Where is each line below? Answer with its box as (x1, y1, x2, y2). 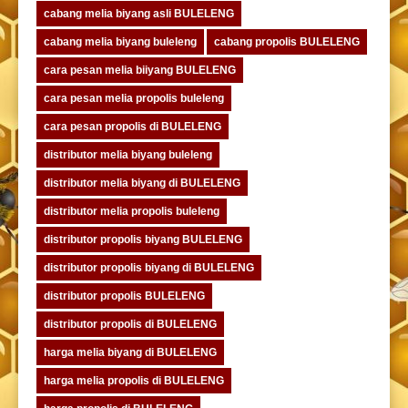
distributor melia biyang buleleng (44, 148, 212, 161)
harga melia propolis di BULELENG (44, 373, 224, 387)
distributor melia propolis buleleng (44, 204, 219, 218)
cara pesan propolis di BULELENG (44, 119, 221, 133)
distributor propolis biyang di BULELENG (44, 260, 254, 274)
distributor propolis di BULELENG (44, 317, 217, 331)
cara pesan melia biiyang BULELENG (44, 63, 236, 76)
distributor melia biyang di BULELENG (44, 176, 240, 189)
